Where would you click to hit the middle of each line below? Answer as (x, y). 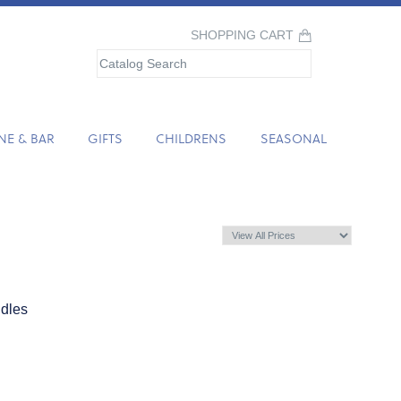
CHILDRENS (192, 138)
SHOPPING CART (242, 35)
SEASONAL (293, 138)
